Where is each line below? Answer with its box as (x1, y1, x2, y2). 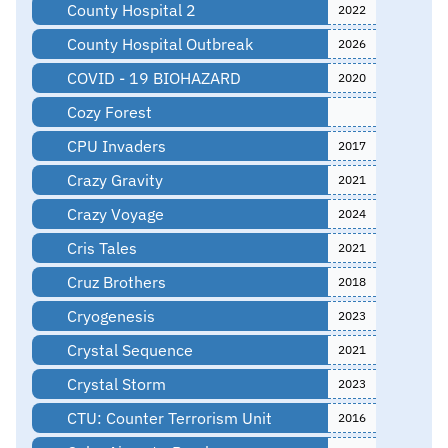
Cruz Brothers (62, 271, 166, 292)
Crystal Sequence (62, 339, 193, 360)
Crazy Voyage (62, 203, 164, 224)
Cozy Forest (62, 101, 152, 122)
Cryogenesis (62, 305, 155, 326)
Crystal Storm (62, 373, 166, 394)
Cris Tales (62, 237, 137, 258)
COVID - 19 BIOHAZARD (62, 67, 241, 88)
